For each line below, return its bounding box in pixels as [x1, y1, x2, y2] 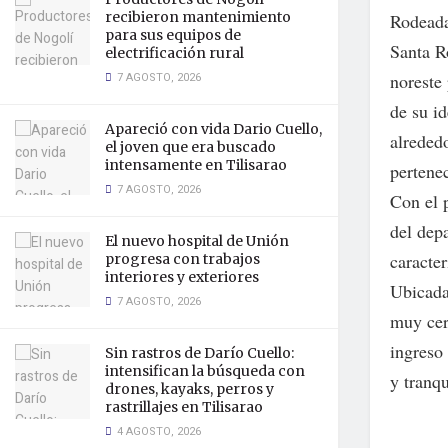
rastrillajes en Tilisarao [105, 398, 263, 416]
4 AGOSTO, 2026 [114, 423, 201, 440]
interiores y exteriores [105, 268, 259, 286]
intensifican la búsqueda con [105, 362, 305, 380]
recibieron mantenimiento [105, 8, 291, 26]
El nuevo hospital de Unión [105, 232, 289, 250]
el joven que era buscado [105, 138, 276, 156]
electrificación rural [105, 44, 244, 62]
